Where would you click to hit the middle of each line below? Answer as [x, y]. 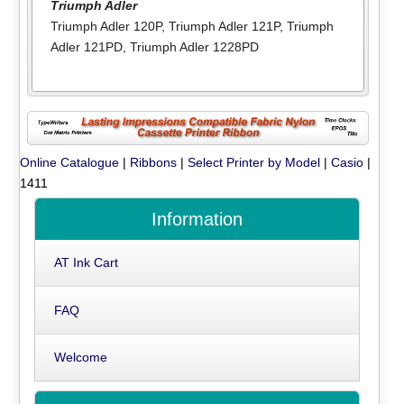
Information [197, 220]
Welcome [80, 358]
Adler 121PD [86, 46]
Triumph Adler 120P [106, 26]
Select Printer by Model [254, 163]
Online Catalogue [70, 163]
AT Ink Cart [86, 263]
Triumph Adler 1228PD [194, 46]
